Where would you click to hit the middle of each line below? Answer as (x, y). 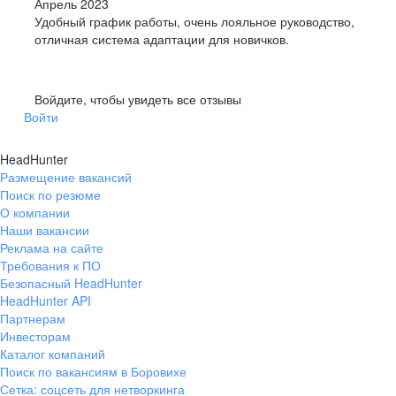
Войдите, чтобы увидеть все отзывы (138, 99)
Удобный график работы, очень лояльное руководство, (194, 22)
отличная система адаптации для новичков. (162, 39)
